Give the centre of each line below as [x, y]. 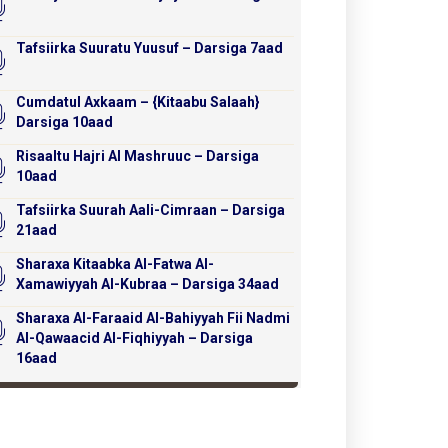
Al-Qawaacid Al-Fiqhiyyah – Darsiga [135, 338]
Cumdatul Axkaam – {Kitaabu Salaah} [138, 102]
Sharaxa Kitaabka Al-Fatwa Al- [115, 264]
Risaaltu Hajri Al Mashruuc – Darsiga [138, 156]
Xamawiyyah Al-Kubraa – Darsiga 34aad [148, 284]
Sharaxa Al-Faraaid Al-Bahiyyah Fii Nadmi [153, 318]
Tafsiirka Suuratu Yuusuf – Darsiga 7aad [150, 48]
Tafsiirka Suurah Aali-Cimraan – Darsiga [151, 210]
